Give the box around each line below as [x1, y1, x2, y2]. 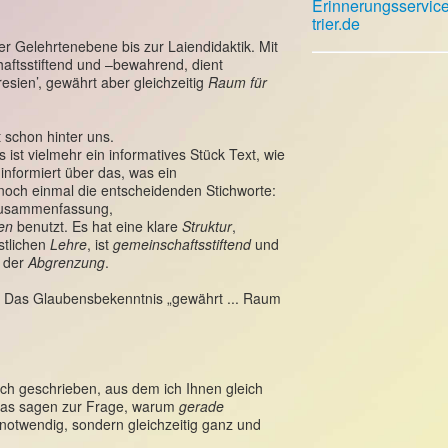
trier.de [312, 12, 360, 35]
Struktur [182, 216, 232, 236]
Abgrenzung [28, 252, 105, 272]
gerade [179, 396, 224, 416]
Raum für [208, 72, 267, 92]
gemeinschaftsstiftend [113, 234, 251, 254]
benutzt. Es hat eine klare [17, 216, 182, 236]
